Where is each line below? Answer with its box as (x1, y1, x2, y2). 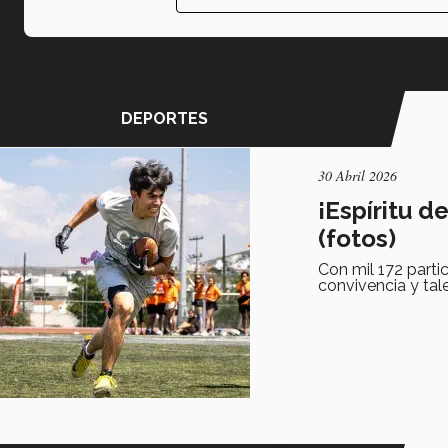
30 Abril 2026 (318, 166, 398, 185)
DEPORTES (120, 109, 208, 128)
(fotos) (318, 224, 397, 253)
